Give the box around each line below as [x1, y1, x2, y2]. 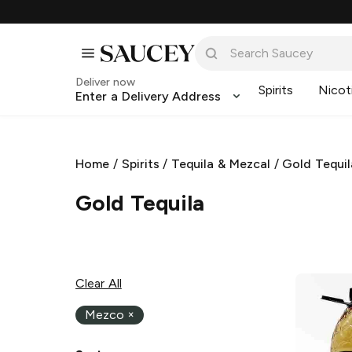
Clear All [75, 275, 122, 291]
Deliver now [75, 75, 135, 89]
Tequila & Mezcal [171, 156, 270, 171]
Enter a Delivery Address [75, 89, 222, 104]
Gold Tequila [75, 189, 204, 216]
